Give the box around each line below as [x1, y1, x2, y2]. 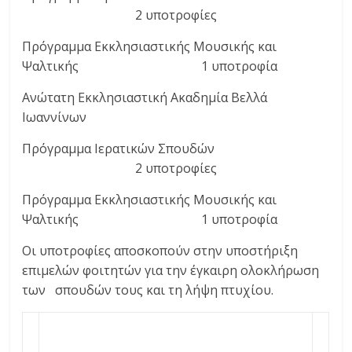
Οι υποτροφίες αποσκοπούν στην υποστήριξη [22, 242, 299, 260]
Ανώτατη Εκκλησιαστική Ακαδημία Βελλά [22, 89, 268, 107]
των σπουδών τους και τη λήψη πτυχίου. [22, 281, 274, 299]
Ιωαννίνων [22, 108, 87, 126]
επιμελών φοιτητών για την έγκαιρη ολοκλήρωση [22, 262, 320, 280]
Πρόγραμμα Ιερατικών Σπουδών [22, 140, 328, 158]
